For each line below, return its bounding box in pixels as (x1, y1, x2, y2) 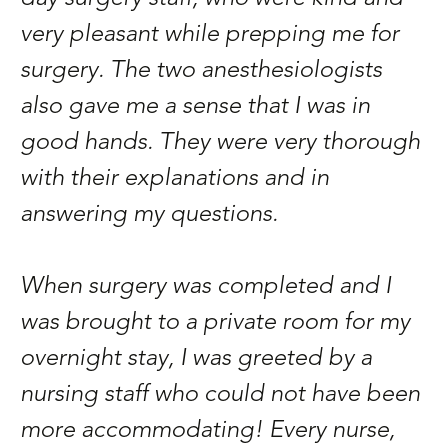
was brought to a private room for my (20, 311, 410, 335)
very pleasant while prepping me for (20, 23, 399, 47)
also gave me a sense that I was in (20, 95, 370, 119)
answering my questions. (20, 203, 278, 227)
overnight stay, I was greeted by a (20, 347, 372, 371)
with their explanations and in (20, 167, 329, 191)
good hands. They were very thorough (20, 131, 420, 155)
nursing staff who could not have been (20, 383, 420, 407)
